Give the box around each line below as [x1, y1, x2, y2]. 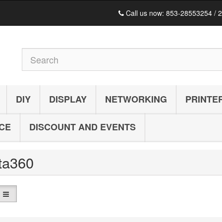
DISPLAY [49, 93, 87, 106]
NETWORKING [105, 93, 167, 106]
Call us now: [124, 8, 166, 18]
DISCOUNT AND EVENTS [29, 120, 136, 133]
